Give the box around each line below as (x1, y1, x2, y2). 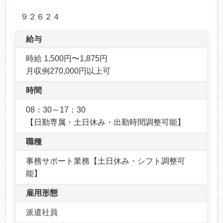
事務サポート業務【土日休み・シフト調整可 (26, 156, 185, 165)
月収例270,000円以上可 (26, 66, 111, 75)
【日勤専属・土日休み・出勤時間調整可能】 (26, 117, 185, 126)
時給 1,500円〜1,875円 (26, 54, 108, 63)
